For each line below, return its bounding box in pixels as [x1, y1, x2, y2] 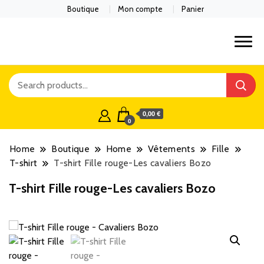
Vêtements [148, 143, 196, 155]
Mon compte [118, 4, 163, 14]
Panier [181, 4, 204, 14]
